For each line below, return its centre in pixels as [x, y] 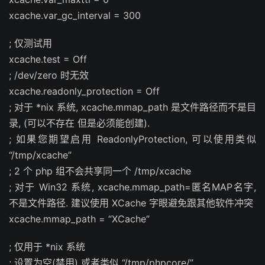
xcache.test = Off [48, 59]
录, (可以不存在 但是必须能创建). [79, 123]
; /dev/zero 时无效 [49, 75]
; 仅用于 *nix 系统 [47, 247]
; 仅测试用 [30, 43]
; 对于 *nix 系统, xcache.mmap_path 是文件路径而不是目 [132, 107]
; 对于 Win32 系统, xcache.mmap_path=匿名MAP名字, [132, 187]
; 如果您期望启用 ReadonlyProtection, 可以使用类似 [132, 139]
